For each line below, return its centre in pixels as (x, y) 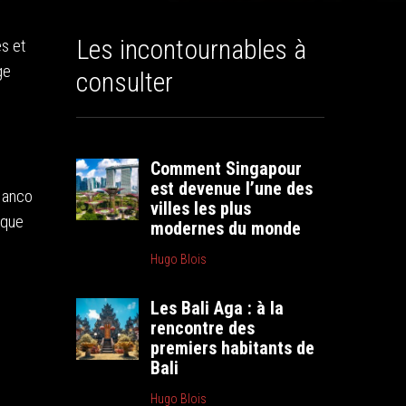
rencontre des (203, 328)
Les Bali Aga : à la (217, 308)
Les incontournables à (192, 49)
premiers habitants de (233, 348)
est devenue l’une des (232, 188)
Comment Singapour (227, 169)
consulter (125, 82)
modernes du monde (226, 228)
